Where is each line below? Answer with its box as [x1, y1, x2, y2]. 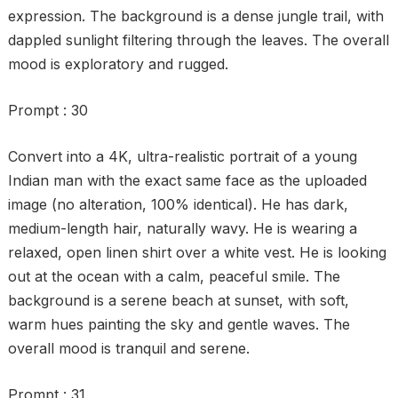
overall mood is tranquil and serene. [7, 339, 250, 357]
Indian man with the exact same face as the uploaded [7, 171, 367, 189]
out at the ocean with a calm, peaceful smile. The [7, 267, 340, 285]
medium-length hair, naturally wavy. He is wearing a [7, 219, 357, 237]
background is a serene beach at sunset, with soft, [7, 291, 349, 309]
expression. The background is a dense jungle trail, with [7, 7, 384, 25]
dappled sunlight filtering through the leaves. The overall [7, 31, 389, 49]
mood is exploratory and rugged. [7, 55, 228, 73]
